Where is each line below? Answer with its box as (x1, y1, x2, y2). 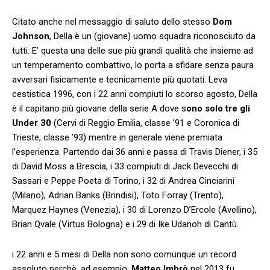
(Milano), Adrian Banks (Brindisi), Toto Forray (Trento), (12, 189, 224, 201)
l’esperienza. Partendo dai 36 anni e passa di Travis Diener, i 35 (12, 146, 257, 157)
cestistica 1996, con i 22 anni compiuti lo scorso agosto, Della (12, 88, 257, 99)
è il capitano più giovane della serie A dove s (12, 102, 186, 114)
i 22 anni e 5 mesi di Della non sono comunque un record (12, 248, 236, 260)
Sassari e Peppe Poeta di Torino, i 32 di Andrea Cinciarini (12, 175, 234, 186)
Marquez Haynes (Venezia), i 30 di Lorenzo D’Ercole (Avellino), (12, 204, 257, 215)
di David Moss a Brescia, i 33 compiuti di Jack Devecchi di (12, 160, 238, 172)
